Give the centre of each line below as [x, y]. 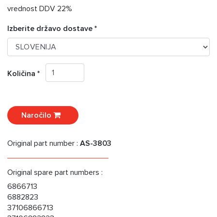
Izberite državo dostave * [52, 29]
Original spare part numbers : [55, 173]
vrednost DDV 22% [40, 9]
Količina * [26, 74]
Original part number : [44, 144]
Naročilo [37, 116]
